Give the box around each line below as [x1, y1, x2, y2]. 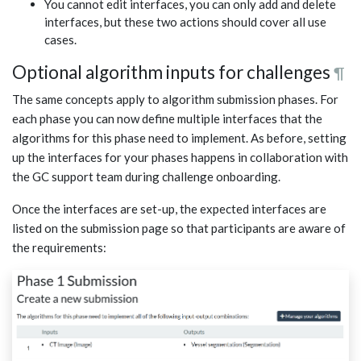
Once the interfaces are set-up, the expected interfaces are [12, 201, 326, 217]
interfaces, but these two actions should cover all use [44, 15, 326, 30]
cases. [44, 32, 77, 48]
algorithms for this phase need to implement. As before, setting [12, 131, 346, 146]
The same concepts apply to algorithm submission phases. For [12, 92, 338, 107]
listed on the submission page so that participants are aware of [12, 221, 346, 236]
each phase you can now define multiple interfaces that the [12, 111, 322, 127]
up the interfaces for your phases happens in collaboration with [12, 150, 348, 165]
